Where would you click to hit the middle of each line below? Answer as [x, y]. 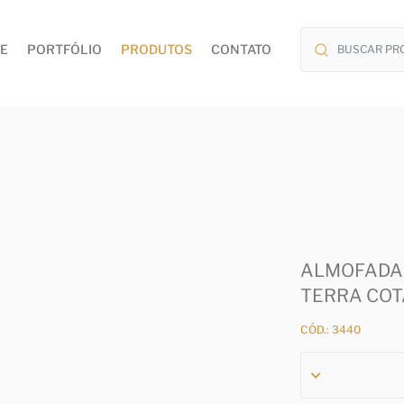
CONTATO [242, 49]
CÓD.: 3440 [331, 330]
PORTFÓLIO [65, 49]
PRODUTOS [157, 49]
